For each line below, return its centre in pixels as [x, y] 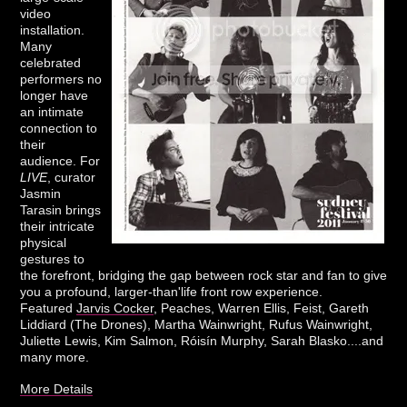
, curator [72, 177]
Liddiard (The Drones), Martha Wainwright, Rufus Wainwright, [197, 324]
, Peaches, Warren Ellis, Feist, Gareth [262, 308]
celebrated [51, 62]
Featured [49, 308]
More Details [57, 388]
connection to [59, 128]
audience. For [60, 160]
